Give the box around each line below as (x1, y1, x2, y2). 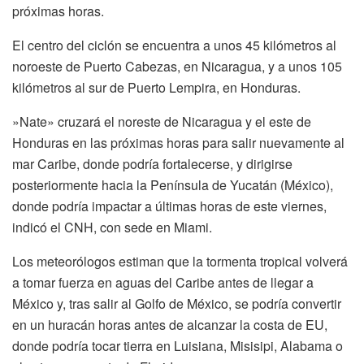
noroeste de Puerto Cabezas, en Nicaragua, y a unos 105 (12, 56, 342, 76)
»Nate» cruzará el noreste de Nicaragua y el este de (12, 111, 311, 131)
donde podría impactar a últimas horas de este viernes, (12, 196, 327, 215)
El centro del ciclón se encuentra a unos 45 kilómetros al (12, 35, 336, 54)
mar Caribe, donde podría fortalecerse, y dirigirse (12, 154, 292, 173)
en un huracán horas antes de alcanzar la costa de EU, (12, 314, 327, 334)
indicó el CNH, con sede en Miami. (12, 217, 212, 236)
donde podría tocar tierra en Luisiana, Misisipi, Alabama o (12, 336, 343, 355)
